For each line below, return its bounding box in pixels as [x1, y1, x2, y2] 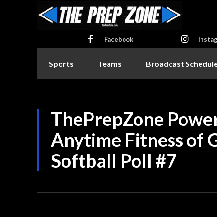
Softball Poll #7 [51, 149, 177, 171]
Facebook [104, 35, 133, 44]
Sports [49, 59, 74, 68]
